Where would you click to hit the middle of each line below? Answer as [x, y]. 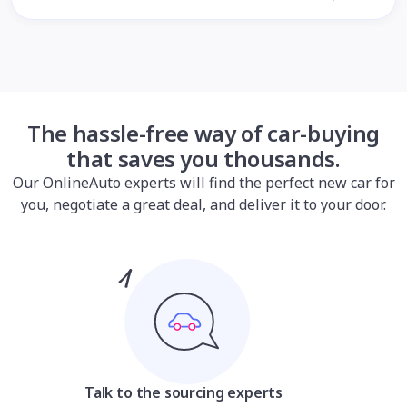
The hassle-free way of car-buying [203, 133]
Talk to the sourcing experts [184, 392]
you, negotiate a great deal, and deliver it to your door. [203, 204]
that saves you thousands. [203, 159]
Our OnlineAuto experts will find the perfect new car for [203, 183]
